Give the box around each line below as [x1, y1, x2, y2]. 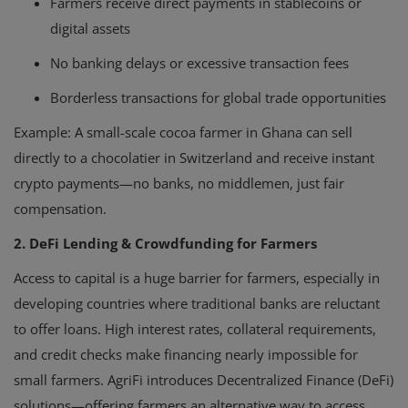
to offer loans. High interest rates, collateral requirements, [14, 320, 376, 339]
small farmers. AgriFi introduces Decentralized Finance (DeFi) [14, 371, 393, 390]
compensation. [14, 199, 107, 219]
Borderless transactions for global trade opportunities [50, 88, 386, 107]
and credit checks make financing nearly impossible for [14, 345, 358, 364]
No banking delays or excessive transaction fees [50, 54, 349, 73]
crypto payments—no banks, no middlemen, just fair [14, 174, 344, 193]
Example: [14, 123, 71, 142]
